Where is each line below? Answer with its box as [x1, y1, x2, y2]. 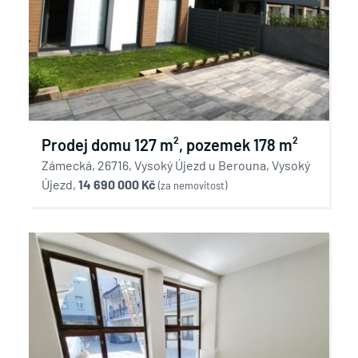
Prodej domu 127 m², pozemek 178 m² [42, 135, 298, 154]
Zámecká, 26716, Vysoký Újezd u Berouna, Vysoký [42, 157, 310, 173]
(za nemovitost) [158, 179, 227, 192]
